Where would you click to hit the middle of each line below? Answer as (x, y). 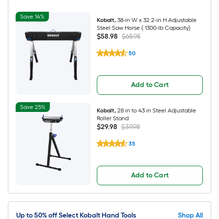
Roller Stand (112, 119)
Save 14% (32, 16)
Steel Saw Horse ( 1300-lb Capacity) (143, 28)
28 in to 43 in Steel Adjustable (156, 111)
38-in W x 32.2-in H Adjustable (157, 20)
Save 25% (33, 107)
